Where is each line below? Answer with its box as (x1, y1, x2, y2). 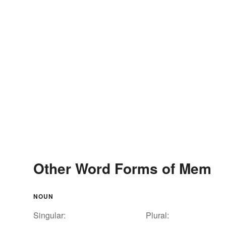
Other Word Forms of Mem (33, 157, 211, 179)
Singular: (33, 209, 66, 221)
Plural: (146, 209, 169, 221)
